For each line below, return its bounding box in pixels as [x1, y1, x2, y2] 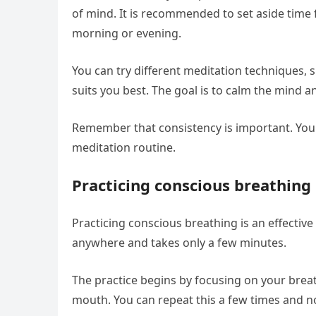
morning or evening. [72, 25, 181, 41]
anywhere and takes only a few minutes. [72, 235, 286, 250]
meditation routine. [72, 140, 176, 155]
